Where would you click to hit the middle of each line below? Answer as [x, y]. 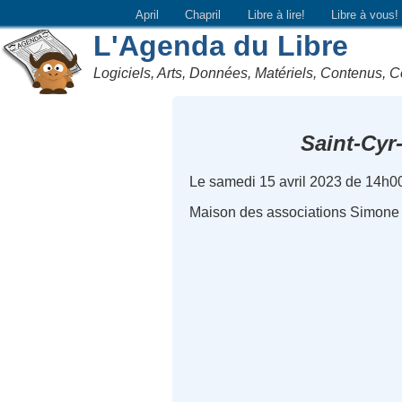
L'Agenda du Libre [221, 45]
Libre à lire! [276, 14]
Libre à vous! [365, 14]
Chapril [203, 14]
